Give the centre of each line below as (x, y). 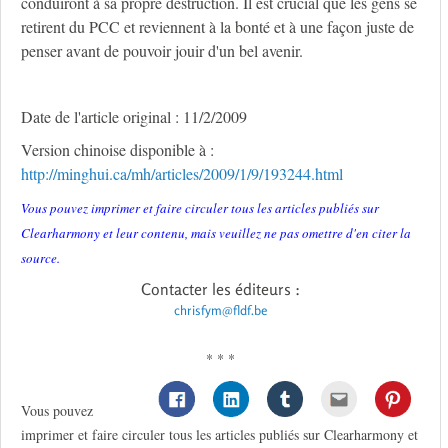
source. (40, 258)
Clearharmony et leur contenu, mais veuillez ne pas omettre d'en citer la (216, 233)
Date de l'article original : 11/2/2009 (134, 117)
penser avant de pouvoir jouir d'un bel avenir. (162, 51)
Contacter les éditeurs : (220, 289)
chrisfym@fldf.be (220, 310)
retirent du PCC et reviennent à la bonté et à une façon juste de (217, 27)
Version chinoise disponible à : (117, 150)
